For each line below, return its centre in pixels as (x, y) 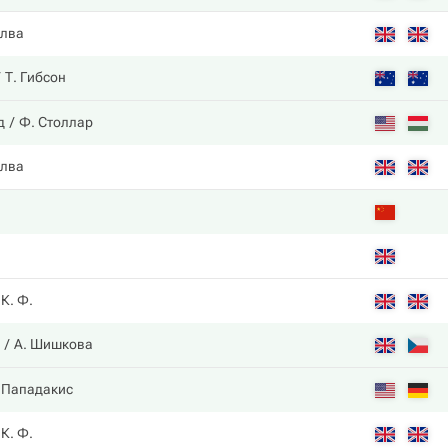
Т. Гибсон (35, 77)
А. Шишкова (53, 344)
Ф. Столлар (56, 122)
